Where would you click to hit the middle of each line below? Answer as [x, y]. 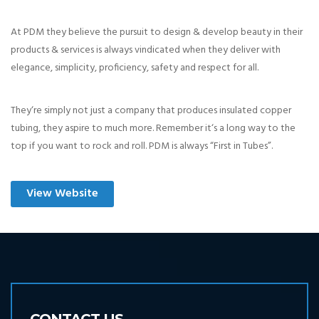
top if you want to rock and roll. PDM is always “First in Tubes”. [142, 146]
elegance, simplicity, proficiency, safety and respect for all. [135, 68]
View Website [62, 194]
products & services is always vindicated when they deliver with [146, 50]
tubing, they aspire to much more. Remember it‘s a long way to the [153, 129]
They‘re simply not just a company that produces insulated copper [151, 111]
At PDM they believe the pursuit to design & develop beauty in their [157, 32]
